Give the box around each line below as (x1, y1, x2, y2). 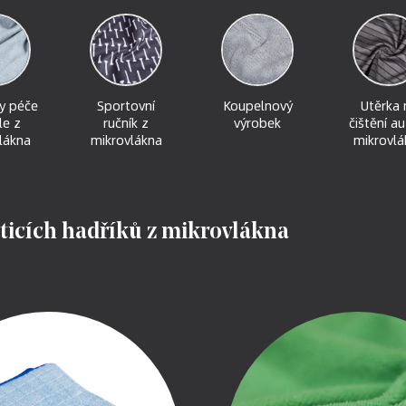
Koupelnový (222, 95, 293, 116)
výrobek (234, 112, 281, 133)
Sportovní (97, 95, 155, 116)
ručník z (103, 112, 149, 133)
